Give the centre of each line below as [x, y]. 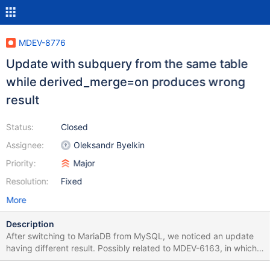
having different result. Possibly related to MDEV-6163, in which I [133, 248]
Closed [74, 127]
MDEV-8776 [42, 42]
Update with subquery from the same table [127, 64]
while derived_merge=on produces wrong [125, 82]
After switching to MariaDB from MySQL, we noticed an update [130, 236]
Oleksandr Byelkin [109, 145]
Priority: [21, 163]
